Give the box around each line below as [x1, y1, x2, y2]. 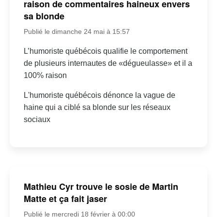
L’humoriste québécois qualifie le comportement [23, 47, 187, 56]
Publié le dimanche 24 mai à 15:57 [23, 28, 130, 36]
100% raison [23, 71, 67, 80]
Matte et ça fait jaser [23, 192, 107, 205]
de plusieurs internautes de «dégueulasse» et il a [23, 59, 192, 68]
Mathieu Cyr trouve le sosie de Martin [23, 180, 178, 193]
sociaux [23, 115, 50, 124]
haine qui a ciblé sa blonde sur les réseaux [23, 103, 170, 112]
